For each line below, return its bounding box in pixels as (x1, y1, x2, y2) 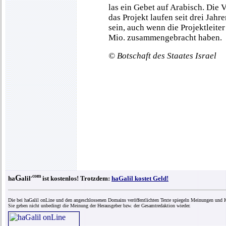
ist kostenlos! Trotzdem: (41, 175, 111, 183)
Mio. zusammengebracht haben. (108, 33, 222, 42)
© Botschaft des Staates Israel (108, 51, 216, 61)
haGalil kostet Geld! (111, 175, 168, 183)
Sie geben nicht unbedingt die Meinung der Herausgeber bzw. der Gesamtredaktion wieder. (8, 203, 191, 208)
